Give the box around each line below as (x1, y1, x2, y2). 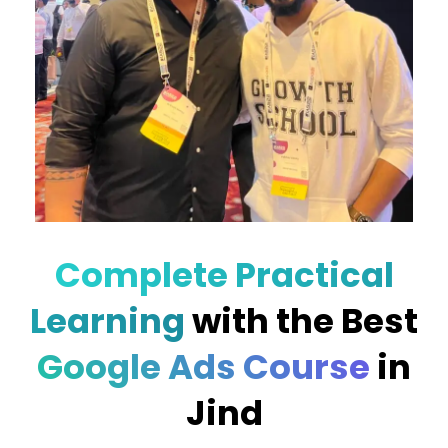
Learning (30, 296, 192, 345)
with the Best (192, 296, 418, 345)
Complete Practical (54, 250, 394, 299)
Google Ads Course (37, 342, 377, 391)
